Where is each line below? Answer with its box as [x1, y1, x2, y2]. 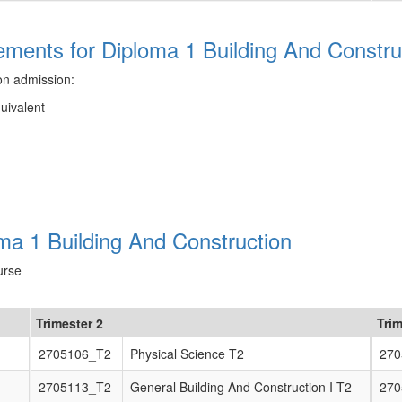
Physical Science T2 [130, 345, 244, 363]
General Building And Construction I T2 [130, 378, 352, 396]
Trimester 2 [36, 314, 103, 332]
